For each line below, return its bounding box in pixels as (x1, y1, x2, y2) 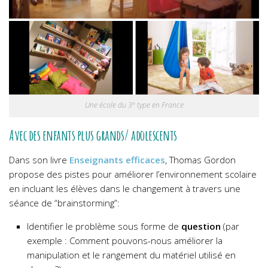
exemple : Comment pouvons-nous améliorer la (27, 234, 223, 246)
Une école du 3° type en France (84, 99, 184, 110)
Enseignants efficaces (69, 153, 165, 166)
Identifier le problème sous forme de (27, 220, 181, 232)
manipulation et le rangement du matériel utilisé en (27, 248, 236, 261)
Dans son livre (9, 153, 69, 166)
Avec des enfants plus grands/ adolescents (9, 125, 177, 144)
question (181, 220, 221, 232)
